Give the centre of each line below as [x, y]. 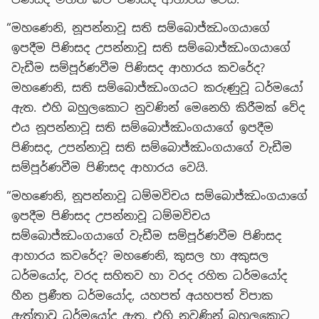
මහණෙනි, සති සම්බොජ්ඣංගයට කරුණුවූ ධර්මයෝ [157, 88]
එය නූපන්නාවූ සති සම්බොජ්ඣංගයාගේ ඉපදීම [142, 127]
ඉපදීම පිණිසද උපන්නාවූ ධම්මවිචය [111, 216]
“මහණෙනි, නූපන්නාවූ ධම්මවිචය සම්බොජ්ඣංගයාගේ [157, 196]
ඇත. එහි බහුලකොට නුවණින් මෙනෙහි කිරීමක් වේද [158, 108]
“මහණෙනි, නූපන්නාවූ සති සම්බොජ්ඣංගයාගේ [138, 28]
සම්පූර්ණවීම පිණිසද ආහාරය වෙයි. [110, 167]
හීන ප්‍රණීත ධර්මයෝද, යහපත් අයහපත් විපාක [142, 296]
